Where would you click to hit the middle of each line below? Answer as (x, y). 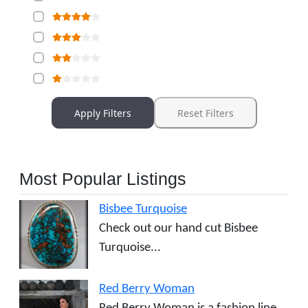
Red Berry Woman (147, 289)
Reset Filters (205, 113)
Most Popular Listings (103, 179)
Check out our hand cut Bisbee (178, 229)
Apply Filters (102, 113)
